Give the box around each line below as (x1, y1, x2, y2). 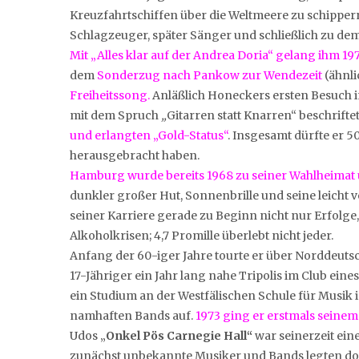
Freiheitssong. (70, 87, 150, 103)
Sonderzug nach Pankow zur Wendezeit (97, 67, 322, 83)
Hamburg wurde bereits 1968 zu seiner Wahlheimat (70, 167, 355, 183)
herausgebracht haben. (70, 147, 200, 163)
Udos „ (70, 328, 106, 343)
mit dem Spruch (70, 107, 161, 123)
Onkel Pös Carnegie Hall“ (106, 328, 252, 343)
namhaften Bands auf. (70, 308, 196, 323)
